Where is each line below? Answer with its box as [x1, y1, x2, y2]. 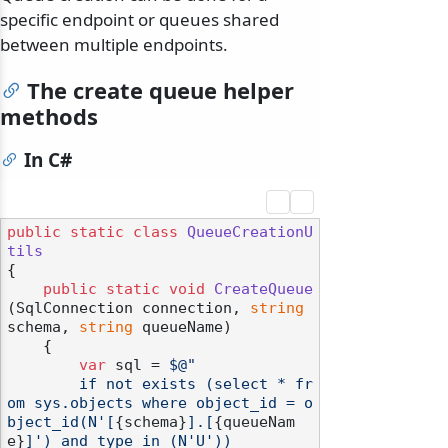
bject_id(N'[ [7, 414, 115, 431]
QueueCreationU [187, 224, 313, 241]
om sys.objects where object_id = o [7, 395, 313, 412]
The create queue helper [27, 75, 294, 106]
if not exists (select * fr [7, 376, 79, 393]
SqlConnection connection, [16, 300, 250, 317]
